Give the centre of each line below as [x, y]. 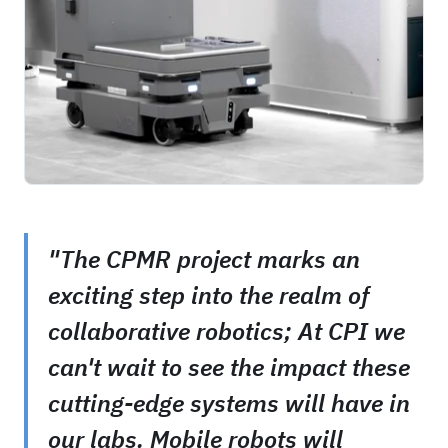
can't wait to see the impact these [229, 366]
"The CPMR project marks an [204, 258]
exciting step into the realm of [208, 294]
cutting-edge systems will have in [229, 402]
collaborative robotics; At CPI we [226, 330]
